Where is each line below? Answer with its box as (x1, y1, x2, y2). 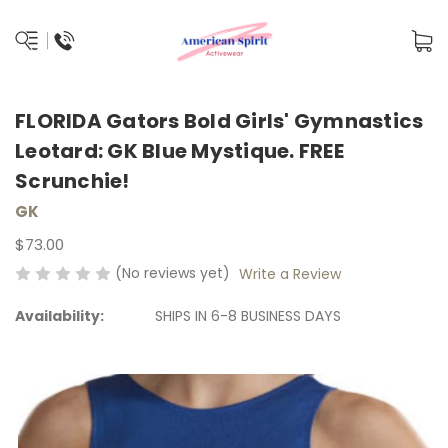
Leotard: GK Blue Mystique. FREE (15, 137, 344, 166)
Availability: (15, 305, 104, 326)
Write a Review (238, 263, 341, 284)
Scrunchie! (15, 167, 130, 196)
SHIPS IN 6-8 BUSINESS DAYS (155, 305, 341, 326)
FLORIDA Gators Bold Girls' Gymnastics (15, 107, 424, 136)
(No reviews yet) (115, 262, 230, 283)
